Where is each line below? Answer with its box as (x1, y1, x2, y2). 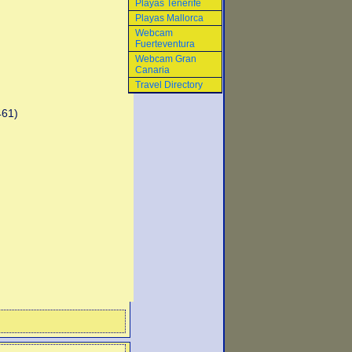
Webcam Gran (135, 53, 196, 64)
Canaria (135, 64, 170, 75)
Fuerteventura (135, 38, 195, 49)
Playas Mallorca (135, 13, 203, 24)
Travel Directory (135, 79, 203, 90)
